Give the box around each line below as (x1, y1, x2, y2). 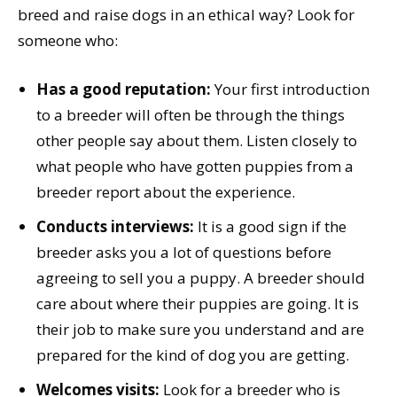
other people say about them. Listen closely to (36, 130, 357, 152)
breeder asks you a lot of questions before (36, 242, 331, 263)
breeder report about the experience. (36, 182, 295, 203)
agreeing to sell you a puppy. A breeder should (36, 268, 365, 289)
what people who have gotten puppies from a (36, 156, 354, 177)
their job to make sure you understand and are (36, 319, 364, 340)
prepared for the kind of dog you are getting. (36, 345, 349, 366)
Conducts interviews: (36, 216, 194, 237)
